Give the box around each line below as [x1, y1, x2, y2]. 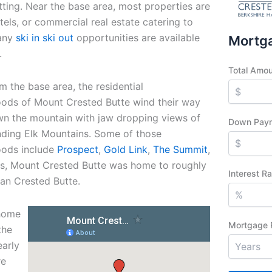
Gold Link [104, 143, 148, 155]
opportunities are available [73, 32, 200, 44]
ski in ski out [16, 32, 73, 44]
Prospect [57, 143, 98, 155]
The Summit [153, 143, 208, 155]
